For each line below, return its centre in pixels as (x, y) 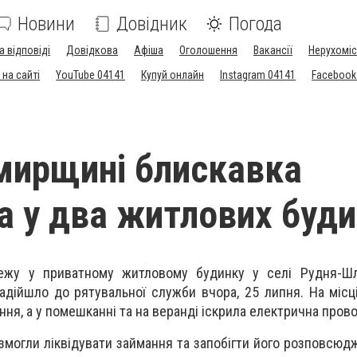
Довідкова (92, 50)
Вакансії (273, 50)
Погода (255, 24)
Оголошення (208, 50)
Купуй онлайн (173, 75)
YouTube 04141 (90, 75)
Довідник (152, 24)
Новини (46, 24)
